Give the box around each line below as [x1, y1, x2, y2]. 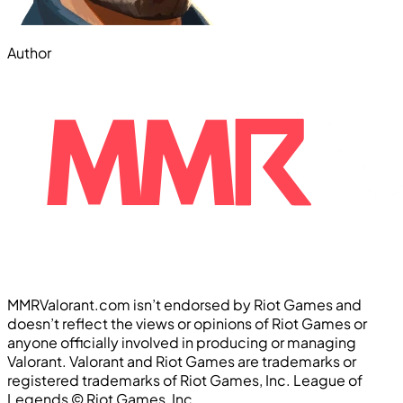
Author [7, 43, 51, 63]
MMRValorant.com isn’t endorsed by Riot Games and [7, 295, 362, 315]
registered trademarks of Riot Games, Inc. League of [7, 371, 363, 390]
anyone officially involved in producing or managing [7, 333, 356, 353]
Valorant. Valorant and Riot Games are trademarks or [7, 352, 356, 372]
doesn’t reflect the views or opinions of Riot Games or [7, 314, 367, 334]
